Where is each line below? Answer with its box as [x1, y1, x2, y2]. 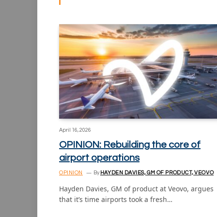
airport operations [59, 153, 139, 163]
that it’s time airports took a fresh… [59, 195, 172, 204]
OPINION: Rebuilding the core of [59, 140, 201, 150]
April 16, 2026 [59, 127, 91, 133]
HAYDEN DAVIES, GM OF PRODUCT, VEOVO [100, 170, 214, 176]
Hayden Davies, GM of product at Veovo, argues [59, 184, 214, 194]
